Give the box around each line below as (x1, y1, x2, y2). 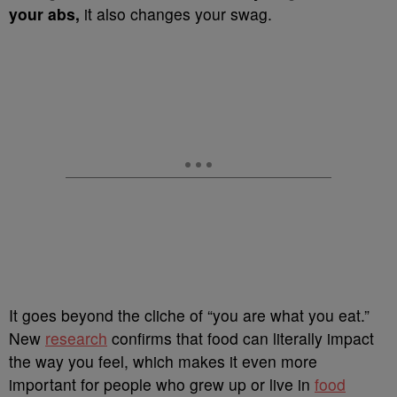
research (45, 327, 107, 349)
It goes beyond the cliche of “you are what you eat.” (9, 304, 370, 326)
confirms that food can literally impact (107, 327, 374, 349)
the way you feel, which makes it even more (9, 350, 317, 372)
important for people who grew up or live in (9, 373, 315, 395)
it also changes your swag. (84, 3, 272, 25)
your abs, (9, 3, 84, 25)
